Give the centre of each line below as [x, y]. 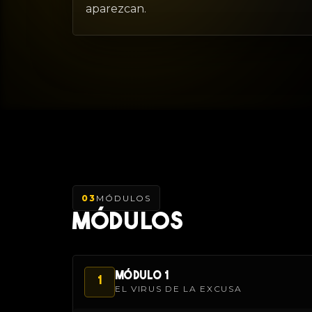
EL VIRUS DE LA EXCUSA [179, 288]
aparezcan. [116, 8]
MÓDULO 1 [142, 276]
